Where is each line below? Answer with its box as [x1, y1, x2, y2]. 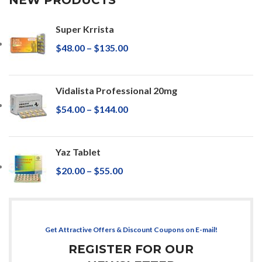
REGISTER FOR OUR [68, 242, 194, 256]
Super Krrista [56, 23, 114, 35]
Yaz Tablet [56, 146, 101, 157]
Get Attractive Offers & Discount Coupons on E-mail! [44, 225, 218, 234]
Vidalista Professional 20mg [56, 84, 177, 96]
